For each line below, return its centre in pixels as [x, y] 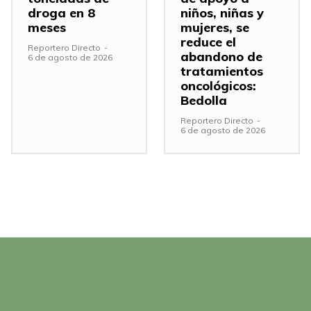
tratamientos [222, 71]
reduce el [208, 42]
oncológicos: [218, 85]
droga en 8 [62, 12]
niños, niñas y [222, 12]
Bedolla [204, 100]
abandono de [221, 56]
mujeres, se [215, 27]
